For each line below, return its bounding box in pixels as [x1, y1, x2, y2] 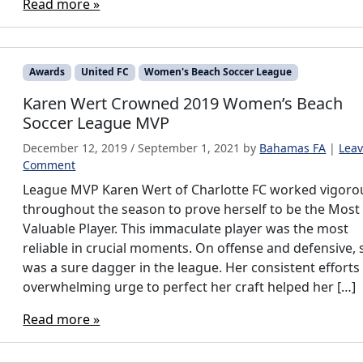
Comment [23, 156, 76, 173]
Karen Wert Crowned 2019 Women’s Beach [23, 92, 344, 114]
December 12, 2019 [23, 139, 128, 156]
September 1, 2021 [138, 139, 241, 156]
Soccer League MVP [23, 111, 170, 134]
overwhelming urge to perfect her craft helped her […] [23, 277, 357, 296]
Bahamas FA [259, 139, 327, 156]
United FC [80, 65, 129, 79]
